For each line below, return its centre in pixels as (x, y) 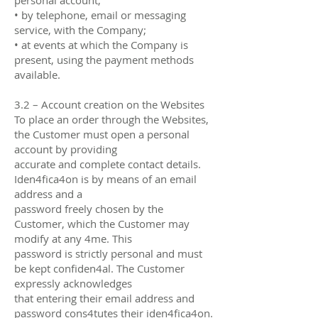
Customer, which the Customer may (102, 223)
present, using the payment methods (104, 59)
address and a (48, 193)
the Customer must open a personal (102, 134)
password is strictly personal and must (108, 253)
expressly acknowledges (73, 283)
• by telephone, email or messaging (100, 15)
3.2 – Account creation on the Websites (109, 104)
